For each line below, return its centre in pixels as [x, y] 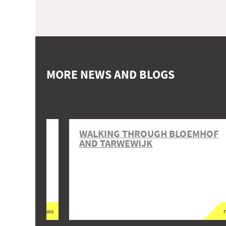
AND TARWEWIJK [116, 143]
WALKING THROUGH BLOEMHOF [149, 134]
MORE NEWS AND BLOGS [110, 74]
